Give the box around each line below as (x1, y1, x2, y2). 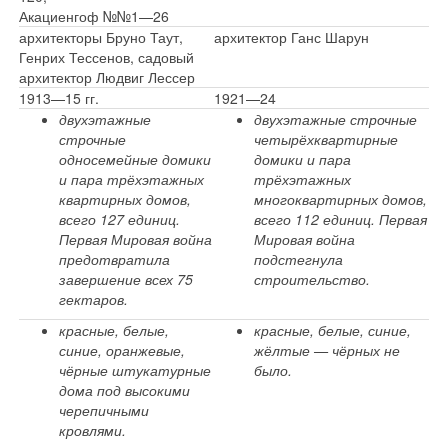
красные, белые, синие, (254, 320, 411, 340)
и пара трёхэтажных (59, 169, 204, 189)
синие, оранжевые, (59, 340, 185, 360)
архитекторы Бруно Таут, (19, 27, 183, 47)
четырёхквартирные (254, 129, 398, 149)
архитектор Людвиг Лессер (19, 67, 195, 87)
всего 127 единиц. (59, 209, 180, 229)
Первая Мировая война (59, 229, 212, 249)
